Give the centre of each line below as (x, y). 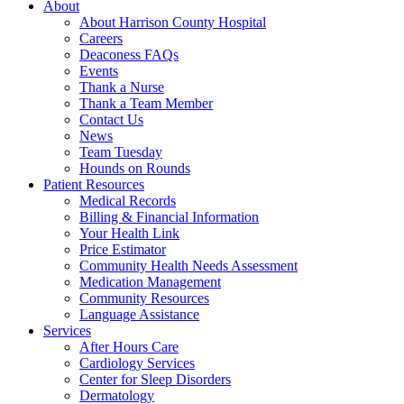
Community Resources (144, 298)
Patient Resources (94, 184)
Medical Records (128, 201)
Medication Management (150, 282)
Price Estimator (123, 249)
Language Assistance (139, 314)
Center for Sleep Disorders (155, 379)
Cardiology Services (137, 363)
